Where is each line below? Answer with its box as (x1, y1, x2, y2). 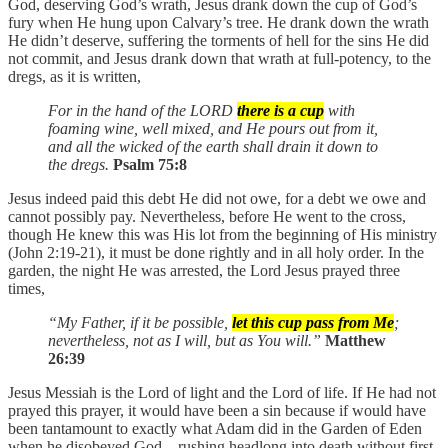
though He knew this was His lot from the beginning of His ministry (8, 225, 437, 243)
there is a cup (237, 101, 324, 119)
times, (8, 279, 45, 297)
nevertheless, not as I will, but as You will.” (48, 331, 325, 349)
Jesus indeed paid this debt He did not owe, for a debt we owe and (8, 189, 426, 207)
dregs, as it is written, (8, 67, 141, 85)
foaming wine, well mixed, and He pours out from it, (48, 119, 378, 137)
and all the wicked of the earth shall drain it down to (48, 137, 378, 155)
